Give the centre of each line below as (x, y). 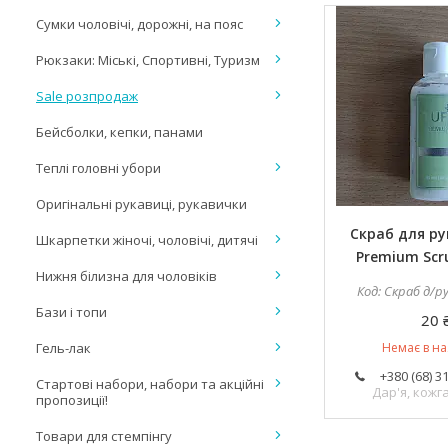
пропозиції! (72, 400)
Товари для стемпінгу (104, 436)
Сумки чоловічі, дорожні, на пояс (139, 24)
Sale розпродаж (87, 96)
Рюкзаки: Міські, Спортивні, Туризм (148, 60)
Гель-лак (63, 348)
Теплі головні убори (98, 168)
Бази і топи (71, 312)
